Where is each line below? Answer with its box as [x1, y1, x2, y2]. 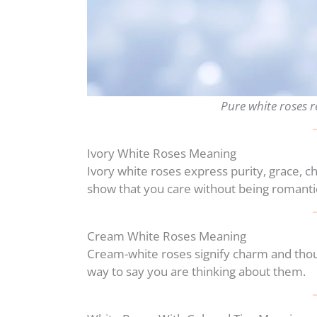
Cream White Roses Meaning [87, 227, 246, 244]
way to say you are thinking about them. [87, 263, 306, 279]
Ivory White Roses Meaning [87, 144, 236, 161]
